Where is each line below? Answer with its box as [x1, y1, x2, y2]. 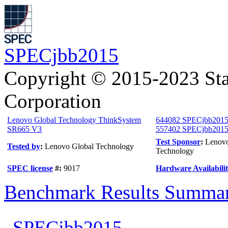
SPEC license [7, 164, 53, 173]
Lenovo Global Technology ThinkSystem [7, 116, 141, 124]
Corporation [4, 90, 101, 112]
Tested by [7, 142, 40, 151]
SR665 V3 [7, 125, 42, 133]
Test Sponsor [156, 137, 201, 146]
